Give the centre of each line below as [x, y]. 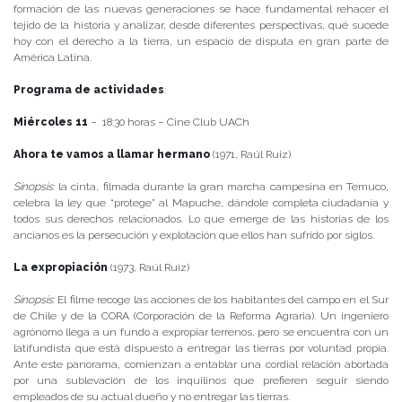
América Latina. [52, 57]
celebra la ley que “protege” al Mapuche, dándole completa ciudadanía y [201, 202]
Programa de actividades [89, 89]
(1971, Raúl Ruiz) [250, 154]
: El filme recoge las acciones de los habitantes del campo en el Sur [221, 299]
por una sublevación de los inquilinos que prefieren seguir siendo [201, 380]
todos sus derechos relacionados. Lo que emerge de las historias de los [201, 218]
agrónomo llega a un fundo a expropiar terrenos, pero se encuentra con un [201, 332]
